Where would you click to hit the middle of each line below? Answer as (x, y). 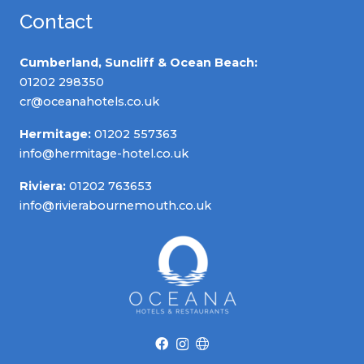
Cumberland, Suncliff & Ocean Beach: (139, 62)
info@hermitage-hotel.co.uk (104, 153)
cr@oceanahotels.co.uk (89, 101)
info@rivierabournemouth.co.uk (115, 205)
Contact (56, 21)
